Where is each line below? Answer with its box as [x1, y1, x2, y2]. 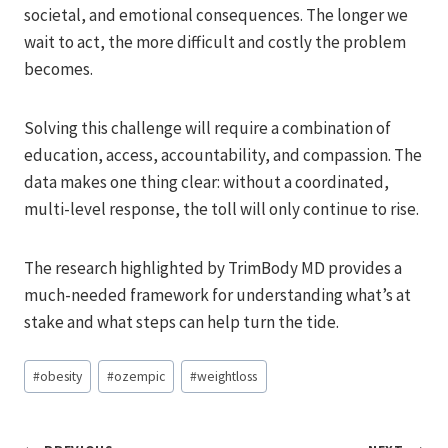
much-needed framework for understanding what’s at [24, 283, 411, 306]
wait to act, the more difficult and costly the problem [24, 30, 406, 53]
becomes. [24, 57, 93, 80]
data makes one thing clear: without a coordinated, [24, 170, 389, 193]
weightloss [197, 368, 258, 386]
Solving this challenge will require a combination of [24, 116, 391, 139]
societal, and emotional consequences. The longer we [24, 3, 408, 26]
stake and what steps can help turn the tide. [24, 310, 339, 333]
